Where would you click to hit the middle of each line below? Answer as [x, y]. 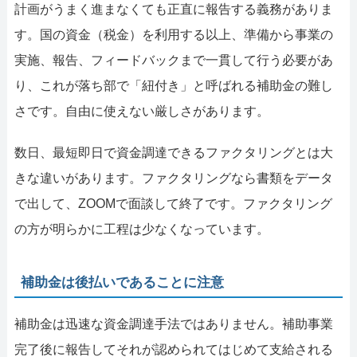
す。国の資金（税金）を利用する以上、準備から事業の [173, 34]
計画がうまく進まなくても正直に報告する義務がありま [173, 9]
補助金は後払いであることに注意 [123, 282]
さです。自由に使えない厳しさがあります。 [141, 111]
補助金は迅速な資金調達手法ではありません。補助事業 [173, 324]
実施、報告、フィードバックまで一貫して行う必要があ [173, 60]
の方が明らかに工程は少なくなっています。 [141, 229]
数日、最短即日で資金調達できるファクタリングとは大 [173, 152]
